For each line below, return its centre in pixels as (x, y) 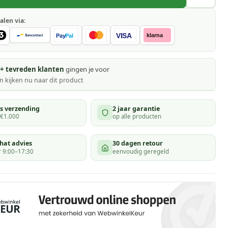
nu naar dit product (54, 80)
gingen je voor (87, 69)
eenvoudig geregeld (141, 151)
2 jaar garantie (136, 108)
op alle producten (137, 117)
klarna (155, 35)
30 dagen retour (138, 144)
